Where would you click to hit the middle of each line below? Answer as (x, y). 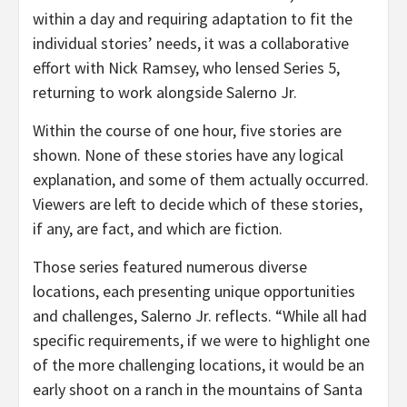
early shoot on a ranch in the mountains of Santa (198, 389)
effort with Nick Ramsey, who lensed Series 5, (186, 67)
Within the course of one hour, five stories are (187, 130)
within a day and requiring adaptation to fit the (193, 18)
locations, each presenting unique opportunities (194, 291)
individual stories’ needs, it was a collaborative (191, 43)
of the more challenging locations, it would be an (199, 364)
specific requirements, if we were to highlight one (201, 340)
